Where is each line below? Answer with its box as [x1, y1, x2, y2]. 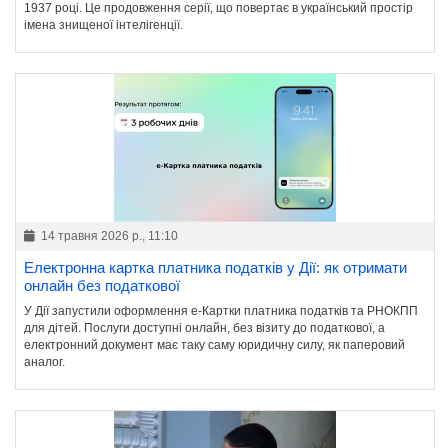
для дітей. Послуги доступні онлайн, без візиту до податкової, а [24, 321, 385, 336]
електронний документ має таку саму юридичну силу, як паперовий [24, 338, 405, 353]
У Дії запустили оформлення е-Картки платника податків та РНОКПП [24, 304, 418, 319]
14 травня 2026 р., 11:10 [38, 229, 178, 244]
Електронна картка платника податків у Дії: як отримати [24, 259, 407, 277]
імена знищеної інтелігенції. [24, 18, 183, 33]
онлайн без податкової [24, 277, 180, 295]
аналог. [24, 355, 65, 370]
